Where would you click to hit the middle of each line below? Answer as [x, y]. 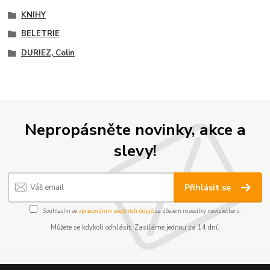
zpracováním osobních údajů [116, 211]
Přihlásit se [209, 187]
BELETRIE [40, 34]
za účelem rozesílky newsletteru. [197, 211]
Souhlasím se [60, 211]
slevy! [135, 151]
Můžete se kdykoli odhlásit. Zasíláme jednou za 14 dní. [135, 228]
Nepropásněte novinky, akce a [135, 130]
